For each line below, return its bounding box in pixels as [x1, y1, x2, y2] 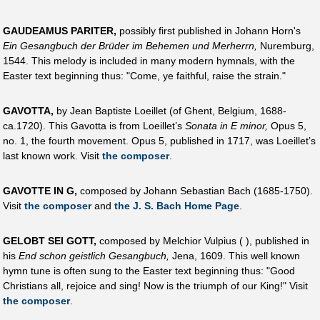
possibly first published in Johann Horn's [116, 24, 301, 36]
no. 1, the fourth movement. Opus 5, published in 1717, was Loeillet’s [3, 135, 316, 147]
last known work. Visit [3, 150, 102, 162]
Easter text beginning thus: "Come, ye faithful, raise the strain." [3, 69, 286, 81]
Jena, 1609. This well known [169, 250, 300, 262]
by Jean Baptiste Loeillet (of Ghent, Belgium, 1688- [54, 105, 286, 117]
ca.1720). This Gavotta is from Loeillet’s [3, 120, 185, 132]
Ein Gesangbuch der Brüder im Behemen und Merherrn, [3, 39, 257, 51]
